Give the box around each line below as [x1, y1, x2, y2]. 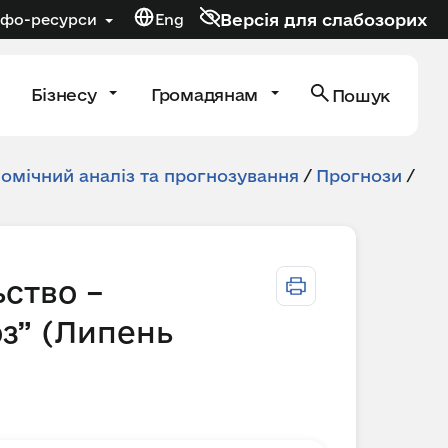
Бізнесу [30, 84, 102, 104]
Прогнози [316, 166, 402, 185]
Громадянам [151, 84, 263, 104]
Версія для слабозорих [220, 9, 428, 29]
